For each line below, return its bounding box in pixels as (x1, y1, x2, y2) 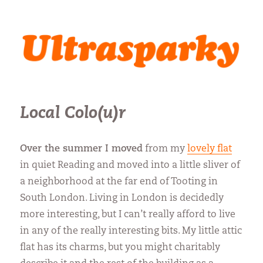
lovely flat (187, 144, 232, 154)
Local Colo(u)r (20, 105, 126, 122)
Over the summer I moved (20, 144, 143, 154)
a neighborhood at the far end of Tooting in (20, 177, 218, 187)
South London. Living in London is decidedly (20, 193, 224, 203)
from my (143, 144, 188, 154)
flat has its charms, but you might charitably (20, 242, 221, 252)
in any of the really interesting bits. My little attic (20, 226, 242, 236)
